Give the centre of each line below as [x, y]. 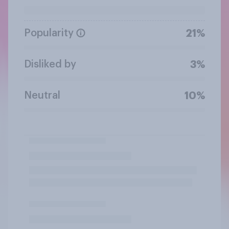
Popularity [49, 33]
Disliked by [50, 64]
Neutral [42, 95]
